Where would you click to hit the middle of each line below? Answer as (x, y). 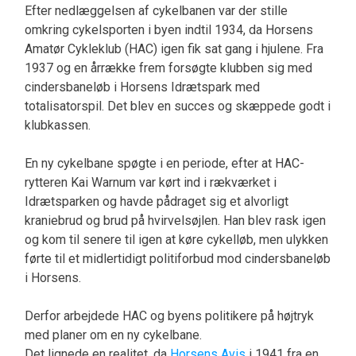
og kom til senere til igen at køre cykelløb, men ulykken (176, 239)
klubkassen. (57, 125)
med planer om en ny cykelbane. (113, 335)
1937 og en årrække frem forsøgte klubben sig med (168, 68)
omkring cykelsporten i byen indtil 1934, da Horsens (168, 29)
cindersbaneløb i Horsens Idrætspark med (142, 87)
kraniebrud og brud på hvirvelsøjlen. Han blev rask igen (175, 220)
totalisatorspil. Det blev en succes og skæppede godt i (177, 106)
